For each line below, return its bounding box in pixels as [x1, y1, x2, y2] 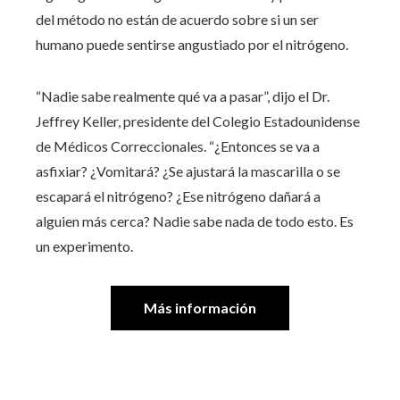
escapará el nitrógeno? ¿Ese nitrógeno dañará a [36, 187, 321, 204]
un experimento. [36, 237, 133, 254]
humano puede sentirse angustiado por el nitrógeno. [36, 35, 348, 53]
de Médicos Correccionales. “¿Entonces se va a [36, 137, 320, 154]
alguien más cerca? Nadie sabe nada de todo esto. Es [36, 212, 354, 229]
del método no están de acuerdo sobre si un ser [36, 10, 319, 28]
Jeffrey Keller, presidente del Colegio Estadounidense [36, 112, 360, 129]
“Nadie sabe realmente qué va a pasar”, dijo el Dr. [36, 87, 329, 104]
